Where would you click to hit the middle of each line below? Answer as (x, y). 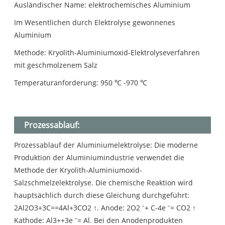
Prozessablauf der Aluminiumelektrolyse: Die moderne (106, 145)
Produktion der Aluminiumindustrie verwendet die (99, 158)
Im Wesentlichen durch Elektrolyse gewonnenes (95, 23)
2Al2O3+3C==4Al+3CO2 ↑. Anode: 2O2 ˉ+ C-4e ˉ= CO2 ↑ (105, 208)
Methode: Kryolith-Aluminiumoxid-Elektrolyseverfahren (107, 53)
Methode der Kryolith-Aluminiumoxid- (78, 170)
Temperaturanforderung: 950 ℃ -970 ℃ (81, 83)
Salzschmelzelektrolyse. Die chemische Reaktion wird (104, 183)
